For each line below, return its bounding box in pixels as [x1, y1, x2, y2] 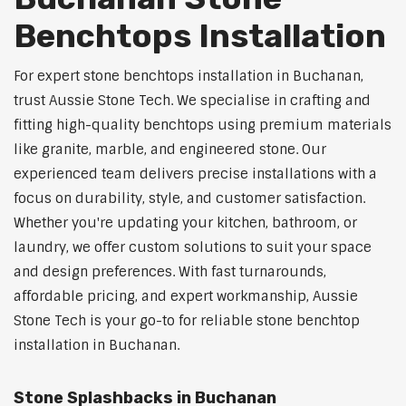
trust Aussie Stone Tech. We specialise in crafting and [14, 92, 371, 111]
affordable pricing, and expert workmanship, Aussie [14, 287, 358, 306]
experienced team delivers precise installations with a [14, 165, 377, 184]
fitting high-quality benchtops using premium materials [14, 116, 391, 135]
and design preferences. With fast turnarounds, [14, 263, 326, 282]
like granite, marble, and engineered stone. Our [14, 140, 326, 159]
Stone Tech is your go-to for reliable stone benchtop [14, 312, 360, 331]
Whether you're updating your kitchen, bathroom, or [14, 214, 357, 233]
